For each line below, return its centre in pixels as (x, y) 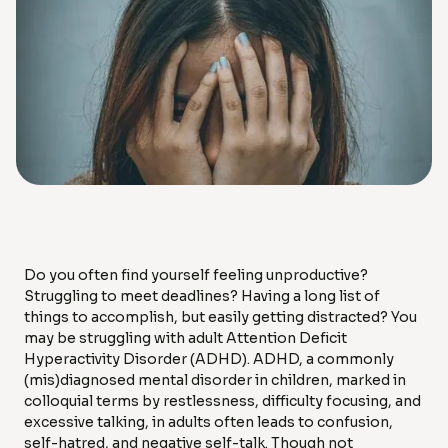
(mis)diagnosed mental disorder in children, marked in (215, 380)
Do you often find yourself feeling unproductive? (196, 275)
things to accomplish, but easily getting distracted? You (220, 317)
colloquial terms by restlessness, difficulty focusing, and (222, 401)
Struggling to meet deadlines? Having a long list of (202, 296)
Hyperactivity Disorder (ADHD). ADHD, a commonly (209, 359)
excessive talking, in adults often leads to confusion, (208, 422)
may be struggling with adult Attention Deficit (185, 338)
